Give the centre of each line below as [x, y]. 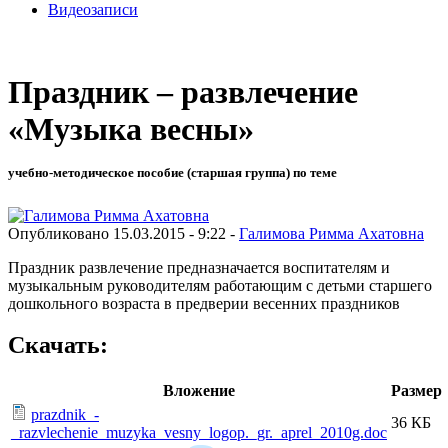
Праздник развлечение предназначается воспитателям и [199, 267]
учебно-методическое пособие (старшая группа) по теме [172, 173]
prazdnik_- [65, 415]
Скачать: [58, 345]
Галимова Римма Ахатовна [331, 233]
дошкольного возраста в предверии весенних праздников [204, 303]
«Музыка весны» [131, 129]
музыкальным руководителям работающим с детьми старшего [220, 285]
